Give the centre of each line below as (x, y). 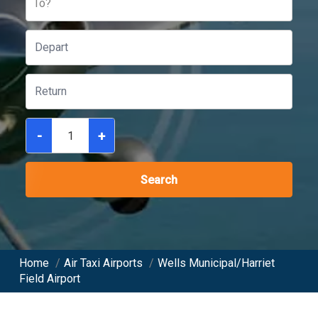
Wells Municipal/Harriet (216, 263)
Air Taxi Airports (103, 263)
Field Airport (50, 279)
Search (159, 180)
